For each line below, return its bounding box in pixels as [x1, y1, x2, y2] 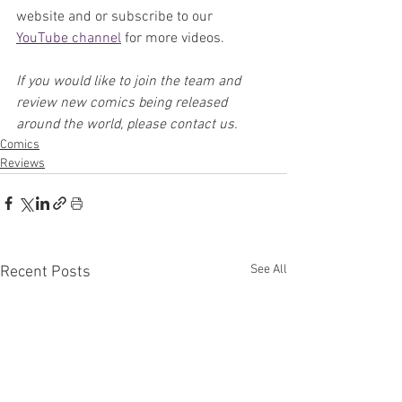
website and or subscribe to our [16, 7, 216, 26]
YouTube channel [16, 29, 121, 48]
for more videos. [121, 29, 224, 48]
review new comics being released [16, 93, 231, 112]
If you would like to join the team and [16, 72, 244, 91]
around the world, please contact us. [16, 115, 238, 134]
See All [250, 261, 287, 277]
